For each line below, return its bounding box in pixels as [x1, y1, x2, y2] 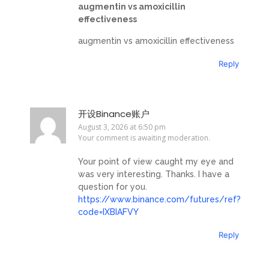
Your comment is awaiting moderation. [78, 133, 210, 144]
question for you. [78, 181, 147, 192]
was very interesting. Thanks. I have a [78, 169, 229, 179]
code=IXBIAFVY [78, 207, 139, 217]
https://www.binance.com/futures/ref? [78, 194, 241, 204]
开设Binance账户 [78, 107, 150, 121]
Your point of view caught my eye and [78, 156, 234, 166]
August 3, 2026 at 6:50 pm [78, 122, 166, 133]
